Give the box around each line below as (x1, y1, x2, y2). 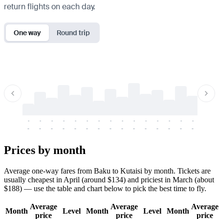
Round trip (57, 28, 90, 37)
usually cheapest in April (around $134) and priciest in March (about (4, 175, 214, 184)
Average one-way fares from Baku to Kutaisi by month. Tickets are (4, 166, 211, 175)
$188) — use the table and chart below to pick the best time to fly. (4, 184, 206, 193)
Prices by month (4, 143, 86, 156)
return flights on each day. (4, 1, 95, 12)
